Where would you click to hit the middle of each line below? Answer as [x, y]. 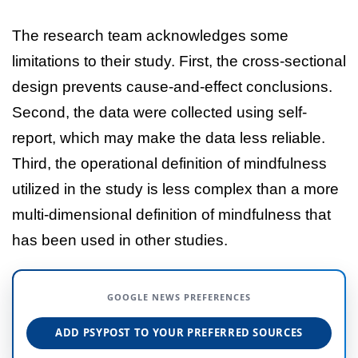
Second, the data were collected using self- [159, 112]
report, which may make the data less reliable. [169, 137]
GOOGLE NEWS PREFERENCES [179, 296]
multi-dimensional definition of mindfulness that [171, 214]
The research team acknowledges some [150, 35]
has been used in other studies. [120, 240]
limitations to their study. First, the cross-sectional [179, 61]
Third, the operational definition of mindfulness [169, 163]
